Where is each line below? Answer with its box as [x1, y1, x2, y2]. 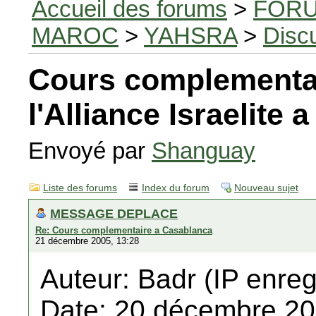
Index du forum [142, 183, 209, 193]
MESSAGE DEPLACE [50, 206, 178, 221]
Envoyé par [28, 138, 152, 164]
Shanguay [152, 138, 255, 164]
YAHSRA [144, 23, 237, 49]
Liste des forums [43, 183, 117, 193]
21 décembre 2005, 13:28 [35, 236, 139, 246]
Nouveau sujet [234, 183, 298, 193]
